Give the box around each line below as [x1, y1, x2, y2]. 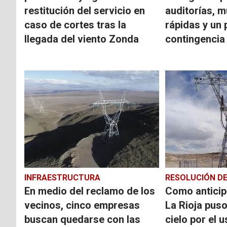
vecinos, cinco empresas [24, 199, 140, 211]
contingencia [165, 32, 225, 45]
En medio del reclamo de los [24, 184, 155, 197]
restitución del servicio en [24, 4, 145, 17]
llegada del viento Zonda [24, 32, 139, 45]
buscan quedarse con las [24, 213, 140, 225]
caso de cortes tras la [24, 18, 126, 31]
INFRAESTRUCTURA [24, 172, 100, 182]
